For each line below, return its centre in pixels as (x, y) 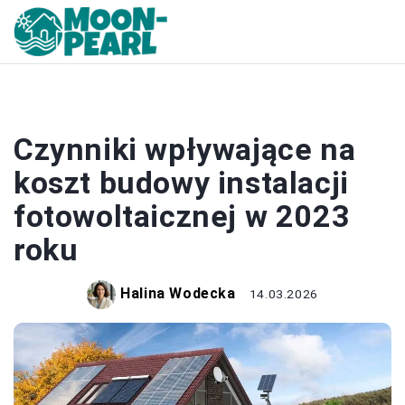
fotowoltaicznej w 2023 (182, 216)
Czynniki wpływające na (185, 149)
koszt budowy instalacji (181, 183)
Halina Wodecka (178, 294)
